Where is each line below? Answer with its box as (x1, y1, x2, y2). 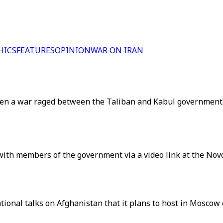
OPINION (55, 45, 91, 56)
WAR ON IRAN (91, 45, 143, 56)
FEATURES (16, 45, 55, 56)
